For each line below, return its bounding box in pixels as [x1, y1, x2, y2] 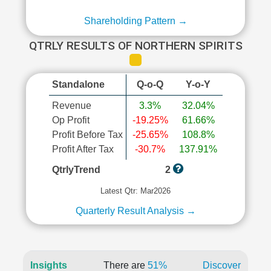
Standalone [51, 79, 105, 90]
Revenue [51, 100, 91, 111]
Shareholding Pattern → [83, 16, 188, 26]
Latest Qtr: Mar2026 [100, 186, 171, 195]
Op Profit [51, 115, 90, 125]
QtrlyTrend [51, 165, 100, 175]
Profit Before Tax [51, 129, 123, 140]
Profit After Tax [51, 144, 114, 154]
